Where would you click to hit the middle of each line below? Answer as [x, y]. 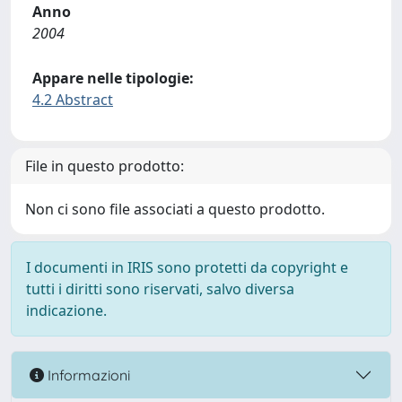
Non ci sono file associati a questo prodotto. [175, 209]
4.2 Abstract [73, 100]
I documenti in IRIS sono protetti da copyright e [187, 267]
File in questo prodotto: [105, 166]
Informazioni [87, 375]
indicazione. [66, 310]
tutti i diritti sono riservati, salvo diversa [160, 289]
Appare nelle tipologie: [113, 78]
